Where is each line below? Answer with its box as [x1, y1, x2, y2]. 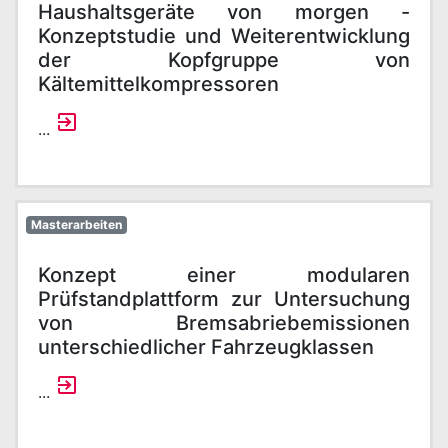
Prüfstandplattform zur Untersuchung [38, 287, 410, 311]
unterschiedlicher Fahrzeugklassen [38, 335, 374, 359]
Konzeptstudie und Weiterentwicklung [38, 24, 410, 48]
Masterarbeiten [30, 217, 122, 232]
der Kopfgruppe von [38, 48, 410, 72]
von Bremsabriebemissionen [38, 311, 410, 335]
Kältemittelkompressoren [38, 72, 279, 96]
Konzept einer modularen [38, 263, 410, 287]
